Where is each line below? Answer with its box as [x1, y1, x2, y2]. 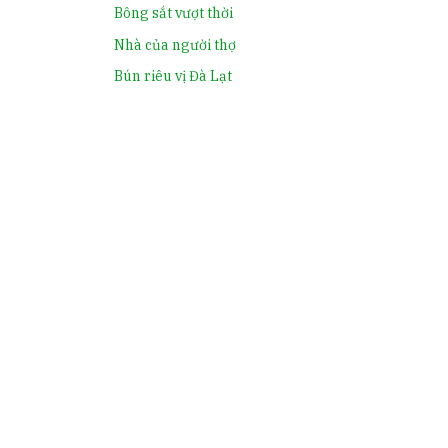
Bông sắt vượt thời [113, 4, 233, 22]
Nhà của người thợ [113, 35, 236, 54]
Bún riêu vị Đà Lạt [113, 67, 232, 85]
